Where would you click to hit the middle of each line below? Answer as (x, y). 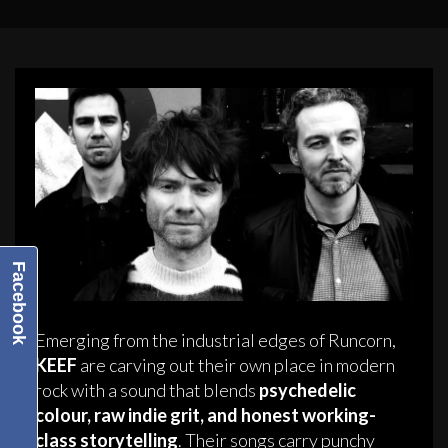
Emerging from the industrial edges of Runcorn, (215, 339)
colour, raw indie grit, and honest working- (205, 414)
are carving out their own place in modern (236, 364)
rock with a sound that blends (147, 389)
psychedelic (307, 389)
